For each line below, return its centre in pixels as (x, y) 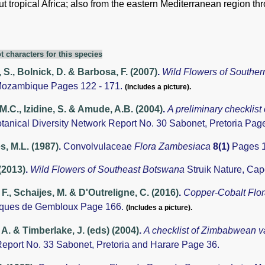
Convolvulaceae (99, 147)
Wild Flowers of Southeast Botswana (109, 170)
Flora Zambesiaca (174, 147)
